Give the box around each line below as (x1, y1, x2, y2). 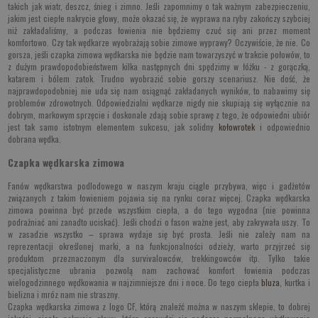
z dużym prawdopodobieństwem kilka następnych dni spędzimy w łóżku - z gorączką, (8, 60, 310, 73)
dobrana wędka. (8, 133, 62, 146)
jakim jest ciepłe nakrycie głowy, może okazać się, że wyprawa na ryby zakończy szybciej (8, 12, 310, 25)
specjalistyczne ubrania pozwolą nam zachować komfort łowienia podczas (8, 264, 310, 277)
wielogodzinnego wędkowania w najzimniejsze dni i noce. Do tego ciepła (8, 276, 262, 289)
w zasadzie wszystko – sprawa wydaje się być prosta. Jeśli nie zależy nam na (8, 228, 310, 241)
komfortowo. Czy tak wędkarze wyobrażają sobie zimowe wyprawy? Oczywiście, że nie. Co (8, 36, 310, 49)
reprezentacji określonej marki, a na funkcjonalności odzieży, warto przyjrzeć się (8, 240, 310, 253)
